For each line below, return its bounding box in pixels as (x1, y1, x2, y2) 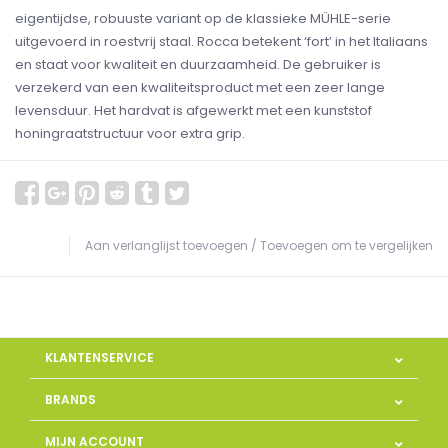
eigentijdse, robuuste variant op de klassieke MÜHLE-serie (15, 9, 391, 28)
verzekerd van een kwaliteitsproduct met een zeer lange (15, 78, 385, 97)
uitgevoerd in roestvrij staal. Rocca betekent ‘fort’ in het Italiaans (15, 32, 428, 51)
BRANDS (45, 391, 96, 408)
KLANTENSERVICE (45, 349, 154, 366)
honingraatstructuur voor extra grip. (15, 124, 245, 143)
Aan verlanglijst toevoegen (85, 237, 248, 254)
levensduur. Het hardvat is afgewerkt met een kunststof (15, 101, 372, 120)
